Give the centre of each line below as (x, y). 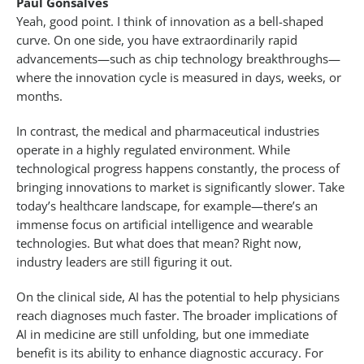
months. (39, 96)
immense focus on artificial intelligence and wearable (165, 225)
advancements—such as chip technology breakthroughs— (178, 59)
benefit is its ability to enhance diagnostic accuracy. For (170, 353)
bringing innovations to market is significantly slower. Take (180, 187)
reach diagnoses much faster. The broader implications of (177, 316)
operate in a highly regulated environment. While (153, 150)
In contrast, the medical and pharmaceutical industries (168, 131)
